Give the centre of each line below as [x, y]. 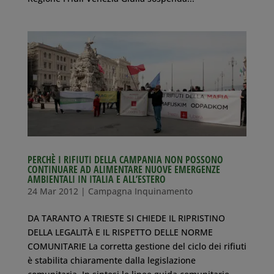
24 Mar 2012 [53, 191]
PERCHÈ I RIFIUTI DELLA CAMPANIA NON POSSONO [125, 159]
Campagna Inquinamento [140, 191]
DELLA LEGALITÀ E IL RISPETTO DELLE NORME [120, 232]
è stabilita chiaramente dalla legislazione [111, 260]
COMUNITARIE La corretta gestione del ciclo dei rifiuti [137, 246]
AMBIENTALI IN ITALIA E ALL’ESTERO [96, 179]
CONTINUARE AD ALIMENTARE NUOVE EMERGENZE [124, 169]
